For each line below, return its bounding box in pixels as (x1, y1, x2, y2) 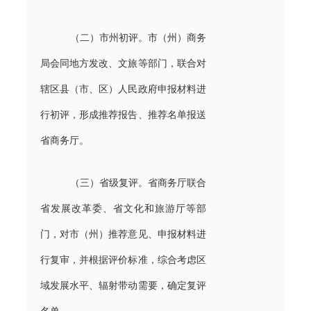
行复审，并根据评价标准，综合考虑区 (40, 254, 207, 265)
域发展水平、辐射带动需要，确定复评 (40, 280, 207, 291)
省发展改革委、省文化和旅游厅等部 (40, 203, 207, 214)
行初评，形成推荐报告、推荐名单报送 (40, 109, 207, 120)
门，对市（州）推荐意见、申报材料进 (40, 228, 207, 239)
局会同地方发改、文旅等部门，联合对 (40, 58, 207, 69)
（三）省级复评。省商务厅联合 (69, 177, 207, 188)
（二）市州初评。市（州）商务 (69, 32, 207, 43)
